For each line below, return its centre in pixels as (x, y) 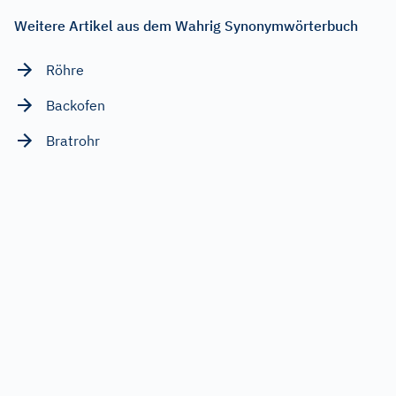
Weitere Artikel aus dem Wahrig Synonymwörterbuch (186, 25)
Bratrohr (73, 140)
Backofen (76, 105)
